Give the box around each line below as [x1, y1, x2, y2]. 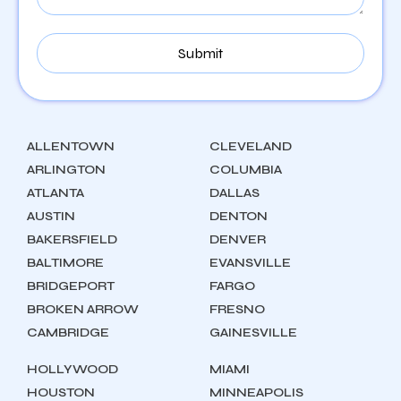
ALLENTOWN [27, 139, 115, 154]
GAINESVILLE [209, 325, 297, 340]
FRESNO [209, 302, 265, 317]
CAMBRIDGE [27, 325, 109, 340]
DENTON [209, 209, 268, 224]
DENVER [209, 232, 266, 247]
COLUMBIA [209, 162, 282, 177]
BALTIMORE [27, 255, 104, 270]
